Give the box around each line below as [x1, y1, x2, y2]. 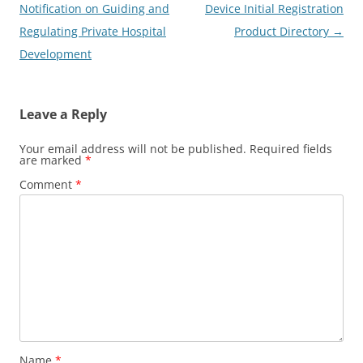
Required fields [250, 141, 332, 156]
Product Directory [234, 23, 332, 39]
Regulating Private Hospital [19, 23, 166, 39]
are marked [19, 152, 85, 168]
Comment [19, 177, 75, 192]
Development [19, 46, 92, 62]
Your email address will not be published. [19, 141, 246, 156]
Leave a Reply [19, 105, 107, 123]
